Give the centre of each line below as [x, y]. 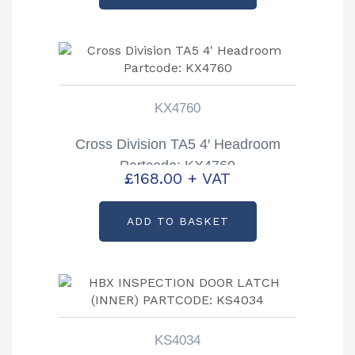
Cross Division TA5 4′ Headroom [177, 145]
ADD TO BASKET [177, 221]
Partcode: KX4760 [177, 166]
